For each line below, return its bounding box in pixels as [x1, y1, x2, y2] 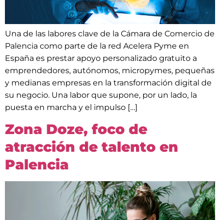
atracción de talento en [5, 138, 178, 156]
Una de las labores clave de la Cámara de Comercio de [5, 28, 215, 38]
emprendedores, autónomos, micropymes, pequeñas [5, 65, 215, 75]
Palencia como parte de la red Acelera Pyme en [5, 41, 189, 51]
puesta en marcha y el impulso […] [5, 102, 137, 112]
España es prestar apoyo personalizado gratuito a [5, 53, 197, 63]
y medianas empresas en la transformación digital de [5, 78, 212, 87]
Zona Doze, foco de [5, 121, 147, 138]
